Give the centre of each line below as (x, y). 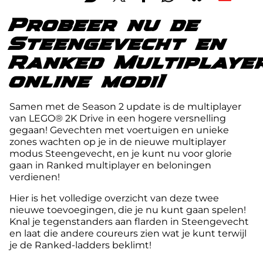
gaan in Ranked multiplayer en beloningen (110, 166)
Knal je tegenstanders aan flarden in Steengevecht (129, 222)
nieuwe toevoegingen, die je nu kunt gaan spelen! (128, 210)
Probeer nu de (104, 26)
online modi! (87, 82)
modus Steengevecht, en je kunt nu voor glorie (121, 154)
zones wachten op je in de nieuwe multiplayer (118, 142)
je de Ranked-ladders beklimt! (80, 245)
